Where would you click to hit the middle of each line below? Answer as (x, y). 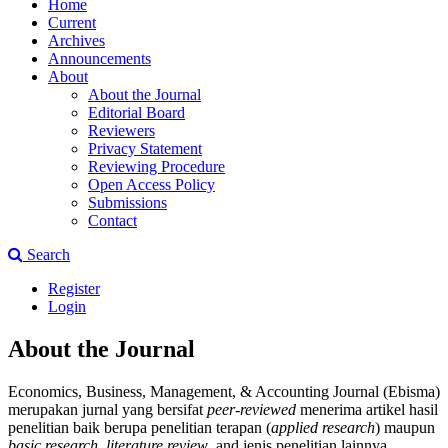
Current (72, 22)
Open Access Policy (151, 184)
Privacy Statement (145, 148)
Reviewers (121, 130)
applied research (323, 427)
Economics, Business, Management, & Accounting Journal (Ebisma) (224, 391)
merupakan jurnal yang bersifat (107, 409)
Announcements (99, 58)
